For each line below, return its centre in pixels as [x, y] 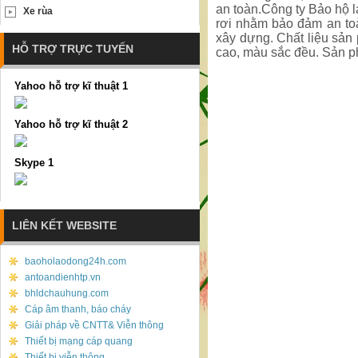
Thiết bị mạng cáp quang [79, 341]
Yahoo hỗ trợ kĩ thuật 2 [71, 124]
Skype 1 [34, 163]
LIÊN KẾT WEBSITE [64, 225]
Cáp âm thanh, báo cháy [78, 309]
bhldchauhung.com [67, 293]
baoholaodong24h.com [76, 261]
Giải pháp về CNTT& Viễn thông [94, 325]
